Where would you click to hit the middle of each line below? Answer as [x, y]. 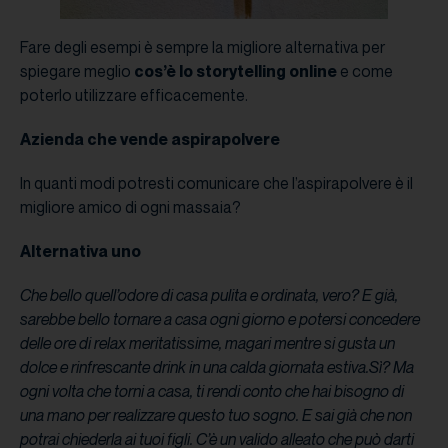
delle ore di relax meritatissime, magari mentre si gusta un [207, 342]
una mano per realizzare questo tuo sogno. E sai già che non [216, 414]
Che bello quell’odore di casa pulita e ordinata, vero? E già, [209, 294]
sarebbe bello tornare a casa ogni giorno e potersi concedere [220, 318]
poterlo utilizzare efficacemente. [135, 94]
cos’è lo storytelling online [234, 70]
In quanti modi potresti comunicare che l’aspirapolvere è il [216, 182]
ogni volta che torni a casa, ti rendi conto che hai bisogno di [212, 390]
